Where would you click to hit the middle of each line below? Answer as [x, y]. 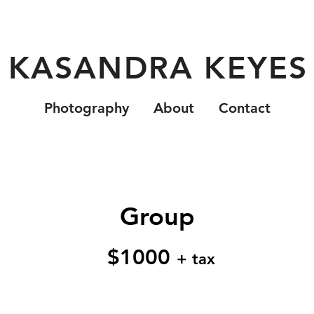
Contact [244, 108]
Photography [86, 108]
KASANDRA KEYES [158, 68]
